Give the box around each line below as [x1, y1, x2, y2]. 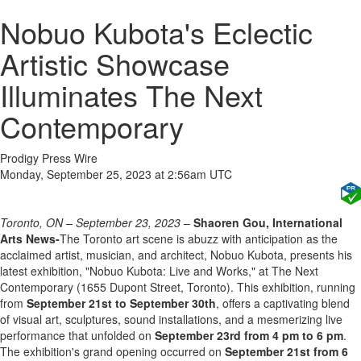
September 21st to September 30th [27, 295, 216, 311]
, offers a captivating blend [216, 295, 350, 311]
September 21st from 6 [225, 343, 348, 359]
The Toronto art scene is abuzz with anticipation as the [60, 230, 338, 247]
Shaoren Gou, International [193, 214, 342, 230]
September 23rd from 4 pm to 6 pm [155, 327, 343, 343]
